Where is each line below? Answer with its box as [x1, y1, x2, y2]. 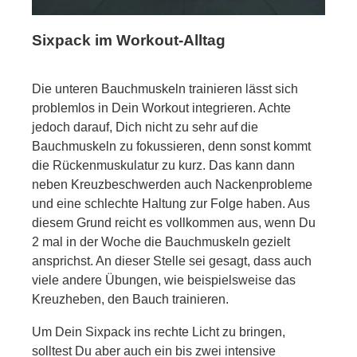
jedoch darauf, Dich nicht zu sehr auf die [32, 120, 258, 135]
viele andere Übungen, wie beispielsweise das [32, 273, 296, 288]
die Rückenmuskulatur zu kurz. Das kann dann [32, 159, 295, 173]
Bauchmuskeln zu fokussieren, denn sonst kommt [32, 139, 311, 154]
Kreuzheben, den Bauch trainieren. [32, 292, 229, 307]
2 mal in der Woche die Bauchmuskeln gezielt [32, 235, 290, 249]
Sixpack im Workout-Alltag [32, 32, 226, 49]
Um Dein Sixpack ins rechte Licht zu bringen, [32, 325, 285, 339]
